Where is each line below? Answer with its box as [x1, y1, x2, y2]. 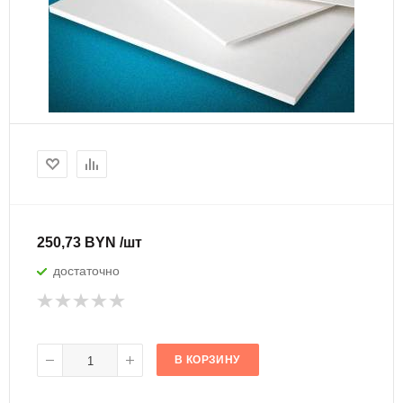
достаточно [53, 264, 120, 278]
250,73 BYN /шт [37, 235, 142, 250]
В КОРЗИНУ [175, 354, 240, 366]
